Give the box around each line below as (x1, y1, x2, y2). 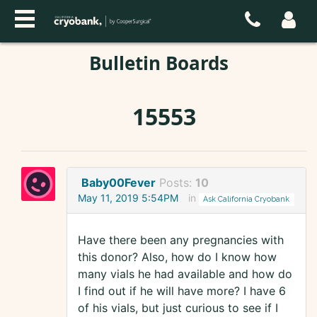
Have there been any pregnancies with (78, 233, 284, 248)
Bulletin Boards (88, 50, 229, 76)
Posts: (159, 175, 195, 190)
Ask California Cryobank (203, 195, 290, 204)
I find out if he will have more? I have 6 (78, 284, 286, 299)
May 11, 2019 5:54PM (78, 192, 178, 204)
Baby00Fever (81, 175, 156, 190)
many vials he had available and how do (78, 267, 292, 282)
